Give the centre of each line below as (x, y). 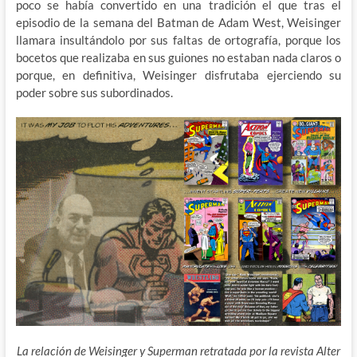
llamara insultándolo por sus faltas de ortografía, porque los (178, 39)
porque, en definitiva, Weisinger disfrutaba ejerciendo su (178, 75)
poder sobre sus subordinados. (94, 92)
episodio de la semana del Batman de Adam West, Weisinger (178, 22)
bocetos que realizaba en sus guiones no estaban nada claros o (178, 57)
